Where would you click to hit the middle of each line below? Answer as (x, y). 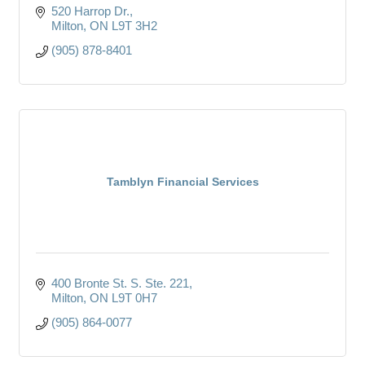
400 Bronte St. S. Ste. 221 (120, 283)
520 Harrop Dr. (90, 11)
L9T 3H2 (134, 25)
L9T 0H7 (134, 297)
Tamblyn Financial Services (182, 181)
